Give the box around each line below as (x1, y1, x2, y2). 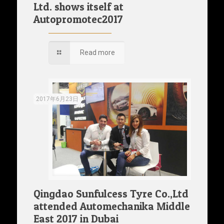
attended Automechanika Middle (33, 199, 190, 212)
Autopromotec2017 (33, 12, 123, 25)
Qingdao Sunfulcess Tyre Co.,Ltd (33, 187, 188, 200)
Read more (80, 48, 115, 56)
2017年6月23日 (35, 95, 78, 102)
